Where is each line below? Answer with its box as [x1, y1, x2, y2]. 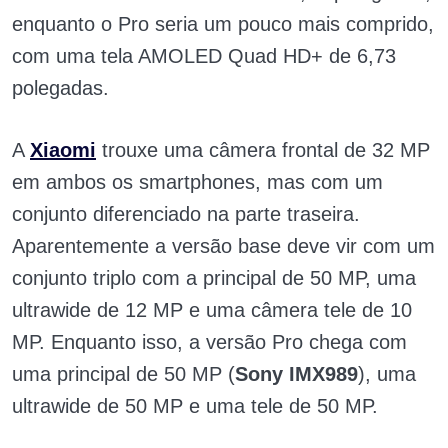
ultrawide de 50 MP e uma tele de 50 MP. [12, 395, 378, 418]
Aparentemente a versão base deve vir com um [12, 235, 435, 258]
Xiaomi [30, 139, 96, 162]
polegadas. [12, 77, 109, 100]
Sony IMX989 [235, 363, 358, 386]
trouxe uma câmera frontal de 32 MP [96, 139, 430, 162]
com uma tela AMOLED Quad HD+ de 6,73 [12, 45, 396, 68]
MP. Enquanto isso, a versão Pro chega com [12, 331, 407, 354]
